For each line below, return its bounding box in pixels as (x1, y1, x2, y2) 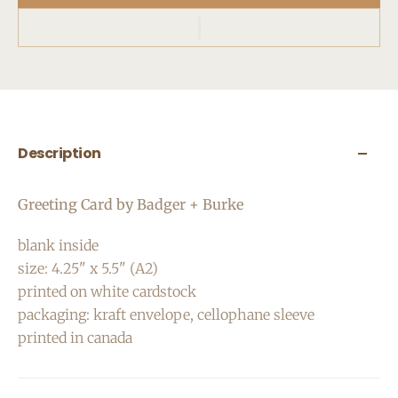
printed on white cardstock (18, 283, 196, 300)
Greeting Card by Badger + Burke (18, 195, 247, 213)
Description (18, 143, 101, 163)
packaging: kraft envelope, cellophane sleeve (18, 306, 314, 323)
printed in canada (18, 329, 132, 346)
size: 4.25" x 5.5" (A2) (18, 259, 158, 277)
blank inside (18, 236, 99, 254)
